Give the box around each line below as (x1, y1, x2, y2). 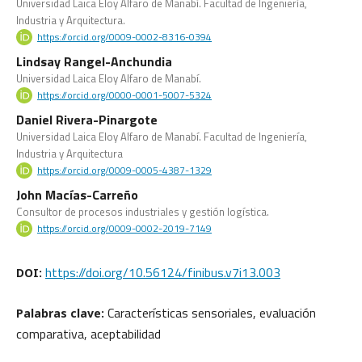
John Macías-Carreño (16, 185, 138, 204)
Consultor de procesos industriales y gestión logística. (16, 204, 269, 220)
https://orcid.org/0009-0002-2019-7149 (37, 221, 212, 236)
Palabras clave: (16, 305, 107, 321)
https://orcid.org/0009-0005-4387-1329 (37, 162, 212, 178)
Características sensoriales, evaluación (107, 303, 316, 322)
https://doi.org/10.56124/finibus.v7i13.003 (45, 263, 280, 282)
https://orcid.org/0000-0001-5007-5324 (37, 87, 212, 103)
